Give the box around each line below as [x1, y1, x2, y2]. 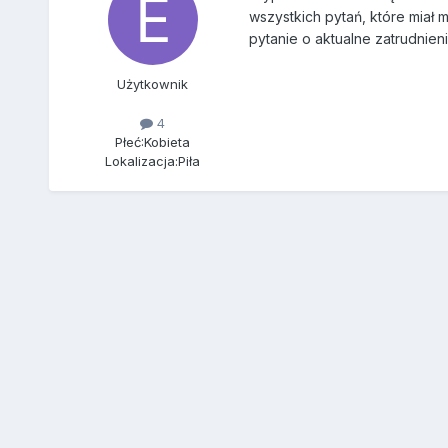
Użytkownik [117, 76, 189, 93]
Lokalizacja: [105, 153, 179, 170]
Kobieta [144, 134, 191, 151]
